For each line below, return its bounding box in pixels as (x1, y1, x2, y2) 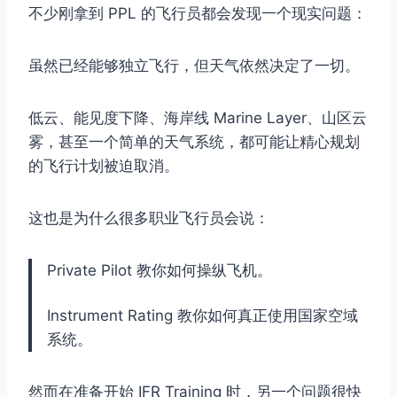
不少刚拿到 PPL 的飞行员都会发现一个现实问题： (28, 4, 367, 23)
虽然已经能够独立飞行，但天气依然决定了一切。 (28, 57, 360, 75)
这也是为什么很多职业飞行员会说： (28, 209, 269, 228)
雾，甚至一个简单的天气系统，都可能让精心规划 (28, 133, 360, 152)
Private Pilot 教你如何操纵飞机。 (47, 261, 272, 280)
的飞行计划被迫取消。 (28, 157, 179, 175)
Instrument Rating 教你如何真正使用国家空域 (47, 307, 358, 325)
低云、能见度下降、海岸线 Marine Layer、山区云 (28, 109, 367, 128)
